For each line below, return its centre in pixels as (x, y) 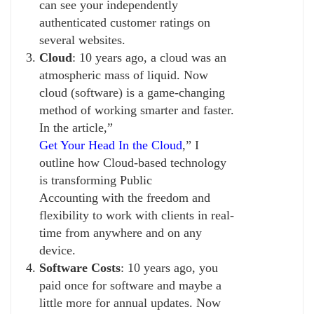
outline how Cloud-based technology (133, 162)
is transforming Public (96, 180)
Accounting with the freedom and (125, 197)
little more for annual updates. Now (130, 302)
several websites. (82, 40)
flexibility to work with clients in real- (137, 215)
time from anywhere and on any (121, 232)
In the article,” (76, 127)
